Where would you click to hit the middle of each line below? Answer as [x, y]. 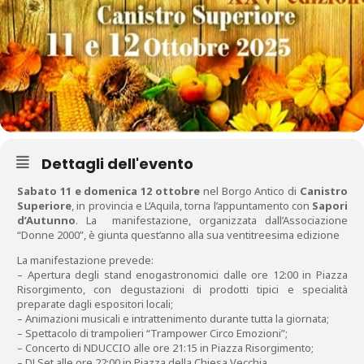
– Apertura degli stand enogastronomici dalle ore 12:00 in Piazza [182, 275]
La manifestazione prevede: [85, 260]
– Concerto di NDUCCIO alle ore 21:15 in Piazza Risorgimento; [165, 348]
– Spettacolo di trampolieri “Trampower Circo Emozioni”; [152, 333]
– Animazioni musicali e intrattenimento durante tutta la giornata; [173, 318]
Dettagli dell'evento [117, 164]
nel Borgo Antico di [250, 191]
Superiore [44, 206]
